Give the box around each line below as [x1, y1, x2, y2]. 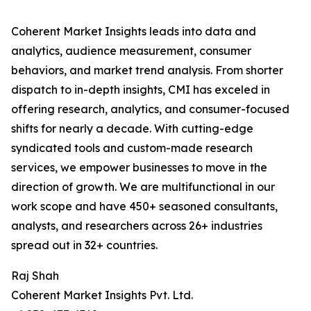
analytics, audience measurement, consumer [11, 44, 251, 58]
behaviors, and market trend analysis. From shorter [11, 63, 283, 78]
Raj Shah [11, 269, 59, 283]
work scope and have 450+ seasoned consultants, [11, 199, 278, 214]
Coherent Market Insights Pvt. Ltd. [11, 288, 193, 303]
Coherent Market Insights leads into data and [11, 24, 256, 39]
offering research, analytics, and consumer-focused [11, 102, 289, 117]
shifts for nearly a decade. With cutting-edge [11, 121, 253, 136]
